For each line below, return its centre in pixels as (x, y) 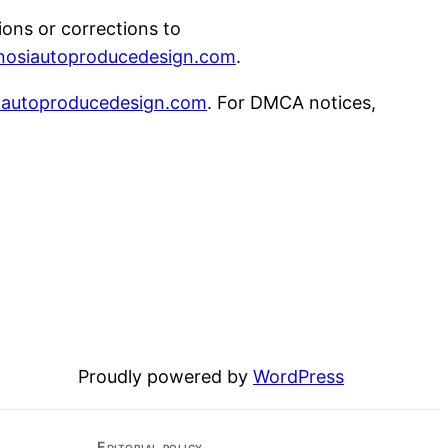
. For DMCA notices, (291, 102)
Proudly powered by (165, 377)
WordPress (298, 377)
